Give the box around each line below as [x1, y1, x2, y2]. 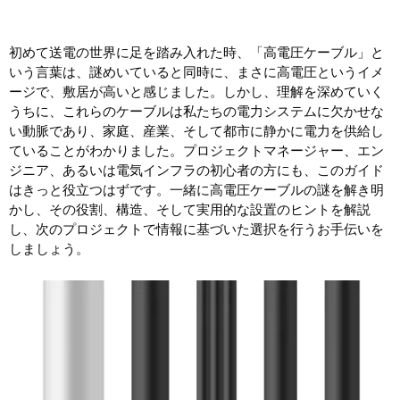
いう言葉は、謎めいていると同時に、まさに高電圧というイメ [9, 62, 384, 81]
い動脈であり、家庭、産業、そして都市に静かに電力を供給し [9, 121, 384, 140]
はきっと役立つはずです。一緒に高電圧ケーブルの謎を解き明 [9, 180, 384, 199]
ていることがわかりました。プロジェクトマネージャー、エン [9, 141, 384, 160]
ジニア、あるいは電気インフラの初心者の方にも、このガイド [9, 161, 384, 179]
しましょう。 [9, 239, 89, 258]
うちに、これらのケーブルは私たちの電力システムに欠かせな [9, 102, 384, 121]
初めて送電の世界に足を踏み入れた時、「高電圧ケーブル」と [9, 43, 384, 62]
